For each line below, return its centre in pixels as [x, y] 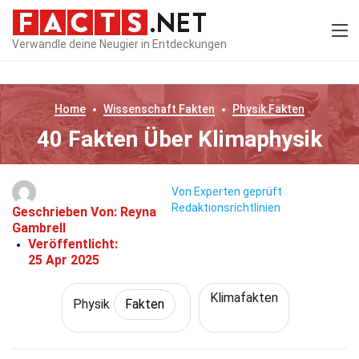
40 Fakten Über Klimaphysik [179, 139]
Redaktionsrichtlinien [226, 208]
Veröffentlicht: [73, 244]
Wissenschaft [140, 109]
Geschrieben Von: [66, 212]
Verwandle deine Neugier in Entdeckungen [119, 44]
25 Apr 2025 [64, 260]
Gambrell [39, 228]
